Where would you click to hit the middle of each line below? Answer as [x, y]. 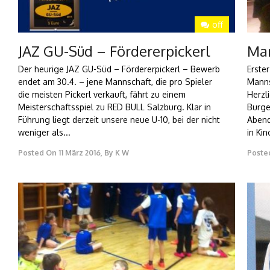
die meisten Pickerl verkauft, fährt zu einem [102, 95]
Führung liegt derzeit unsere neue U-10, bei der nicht [119, 120]
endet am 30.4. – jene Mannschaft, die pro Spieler [115, 82]
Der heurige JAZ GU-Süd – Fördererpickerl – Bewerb [119, 69]
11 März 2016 [80, 153]
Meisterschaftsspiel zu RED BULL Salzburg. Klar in [115, 107]
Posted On [37, 153]
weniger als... [44, 133]
